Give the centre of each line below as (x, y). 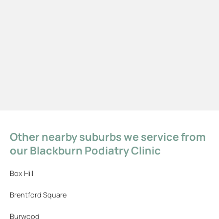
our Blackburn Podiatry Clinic (85, 151)
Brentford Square (38, 195)
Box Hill (22, 173)
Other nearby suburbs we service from (108, 137)
